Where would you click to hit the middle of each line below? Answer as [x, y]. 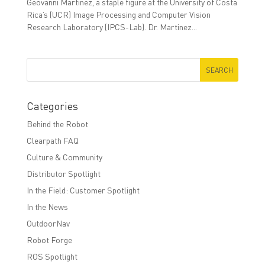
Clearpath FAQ [52, 140]
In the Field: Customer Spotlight [83, 190]
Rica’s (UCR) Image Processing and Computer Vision [118, 14]
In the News [47, 207]
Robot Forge [49, 240]
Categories [52, 106]
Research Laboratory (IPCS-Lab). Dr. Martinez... [112, 27]
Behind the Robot [57, 124]
